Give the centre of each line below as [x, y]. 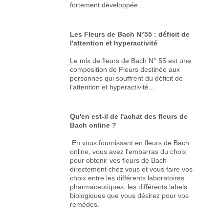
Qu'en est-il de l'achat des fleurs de [129, 116]
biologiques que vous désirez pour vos [130, 195]
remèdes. [85, 204]
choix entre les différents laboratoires [127, 178]
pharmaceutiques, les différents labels [129, 186]
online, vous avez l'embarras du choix [128, 151]
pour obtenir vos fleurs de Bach [119, 160]
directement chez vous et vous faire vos [131, 169]
